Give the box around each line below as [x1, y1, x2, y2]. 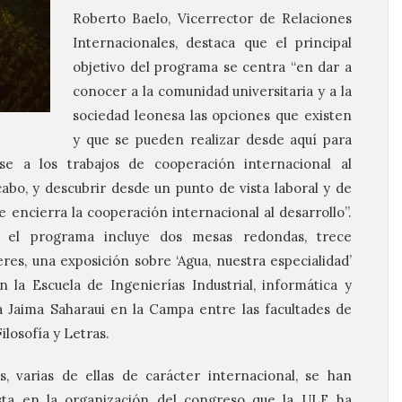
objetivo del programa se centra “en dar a [73, 58, 352, 75]
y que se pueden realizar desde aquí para [73, 131, 352, 148]
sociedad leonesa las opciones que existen [73, 107, 352, 124]
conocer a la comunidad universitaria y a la [73, 83, 352, 100]
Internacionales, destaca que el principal [73, 34, 352, 51]
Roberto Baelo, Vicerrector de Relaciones [73, 10, 352, 27]
